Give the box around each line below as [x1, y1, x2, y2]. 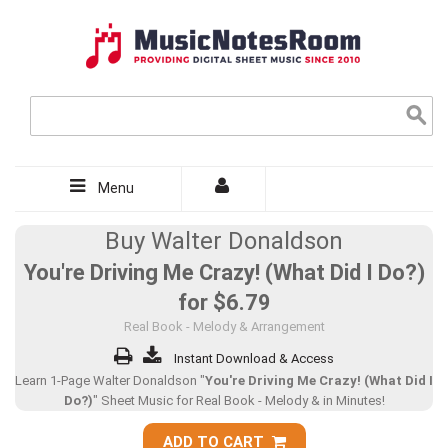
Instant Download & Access [174, 351, 334, 366]
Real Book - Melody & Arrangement [123, 319, 325, 334]
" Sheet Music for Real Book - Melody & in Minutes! [92, 393, 385, 408]
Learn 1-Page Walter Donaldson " [15, 373, 205, 388]
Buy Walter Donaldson [105, 227, 343, 255]
